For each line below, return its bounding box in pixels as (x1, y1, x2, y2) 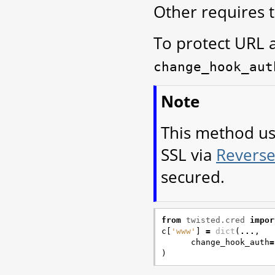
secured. (161, 165, 225, 188)
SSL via (161, 143, 216, 166)
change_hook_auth (191, 237, 269, 247)
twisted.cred (186, 215, 245, 225)
